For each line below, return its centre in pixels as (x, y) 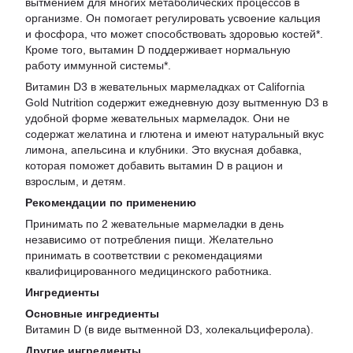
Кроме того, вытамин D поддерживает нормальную (158, 50)
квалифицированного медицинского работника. (149, 271)
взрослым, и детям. (76, 181)
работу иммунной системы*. (98, 65)
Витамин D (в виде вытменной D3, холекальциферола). (169, 329)
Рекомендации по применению (111, 203)
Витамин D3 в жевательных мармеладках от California (165, 87)
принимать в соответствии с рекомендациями (144, 255)
